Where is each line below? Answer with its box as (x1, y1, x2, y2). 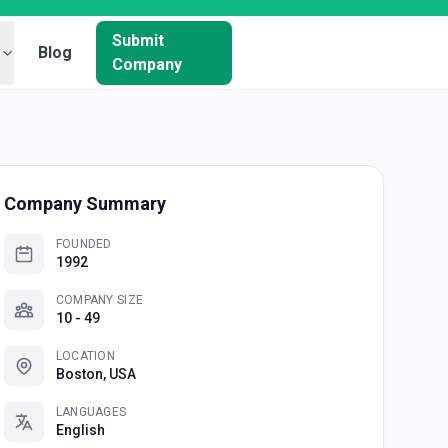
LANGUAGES (55, 405, 127, 419)
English (55, 422, 105, 438)
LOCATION (55, 349, 116, 363)
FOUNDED (55, 237, 112, 251)
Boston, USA (55, 366, 136, 382)
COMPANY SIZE (55, 293, 144, 307)
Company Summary (3, 193, 166, 214)
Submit (112, 31, 165, 50)
